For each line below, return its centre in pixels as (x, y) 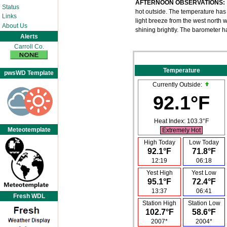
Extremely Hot (181, 130)
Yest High (159, 173)
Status (10, 7)
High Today (159, 143)
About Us (14, 26)
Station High (159, 203)
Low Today (204, 143)
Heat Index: (171, 121)
